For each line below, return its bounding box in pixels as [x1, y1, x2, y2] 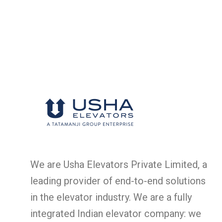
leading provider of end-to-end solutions [30, 174, 206, 187]
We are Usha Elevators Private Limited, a [30, 158, 207, 170]
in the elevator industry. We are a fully [30, 191, 192, 203]
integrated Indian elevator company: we [30, 207, 201, 220]
